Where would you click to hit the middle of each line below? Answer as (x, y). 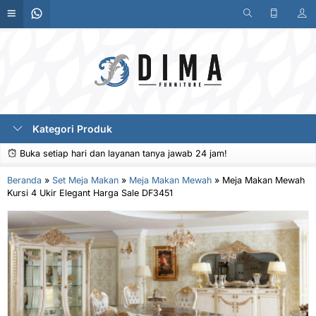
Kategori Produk (71, 129)
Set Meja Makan (85, 180)
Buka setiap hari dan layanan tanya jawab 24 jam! (122, 153)
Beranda (24, 180)
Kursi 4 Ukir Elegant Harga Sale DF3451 (90, 193)
